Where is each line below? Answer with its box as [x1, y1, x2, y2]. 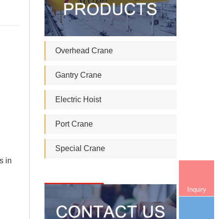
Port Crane [55, 119, 93, 128]
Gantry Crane [55, 70, 102, 79]
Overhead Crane [55, 46, 113, 55]
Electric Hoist [55, 95, 101, 104]
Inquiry [187, 185, 206, 193]
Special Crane [55, 144, 105, 153]
